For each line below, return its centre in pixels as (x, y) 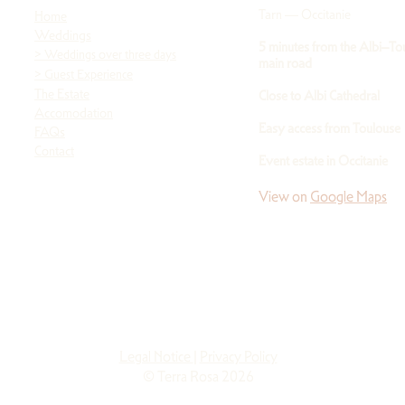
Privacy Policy (238, 357)
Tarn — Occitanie (305, 14)
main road (285, 63)
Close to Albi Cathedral (319, 95)
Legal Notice (156, 357)
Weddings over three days (110, 54)
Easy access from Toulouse (330, 128)
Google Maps (348, 197)
